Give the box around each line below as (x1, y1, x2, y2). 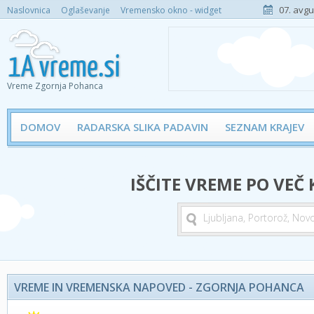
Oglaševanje (61, 4, 110, 16)
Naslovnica (7, 4, 50, 16)
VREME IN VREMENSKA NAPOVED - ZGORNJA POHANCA (14, 280, 304, 295)
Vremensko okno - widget (121, 4, 221, 16)
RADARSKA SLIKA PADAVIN (77, 120, 208, 134)
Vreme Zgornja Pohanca (7, 80, 103, 92)
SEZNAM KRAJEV (225, 120, 304, 134)
